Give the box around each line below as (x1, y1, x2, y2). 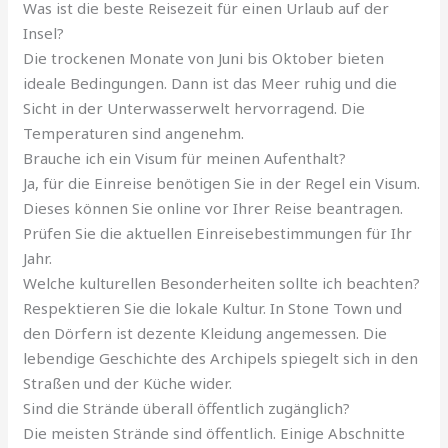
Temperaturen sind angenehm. (23, 122, 245, 143)
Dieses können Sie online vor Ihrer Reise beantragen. (23, 197, 404, 218)
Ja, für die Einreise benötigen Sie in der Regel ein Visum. (23, 172, 421, 193)
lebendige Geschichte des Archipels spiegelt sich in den (23, 347, 419, 368)
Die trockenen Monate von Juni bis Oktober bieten (23, 47, 385, 68)
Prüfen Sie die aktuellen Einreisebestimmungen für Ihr (23, 222, 413, 243)
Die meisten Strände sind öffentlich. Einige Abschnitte (23, 422, 406, 443)
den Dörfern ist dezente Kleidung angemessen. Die (23, 322, 388, 343)
